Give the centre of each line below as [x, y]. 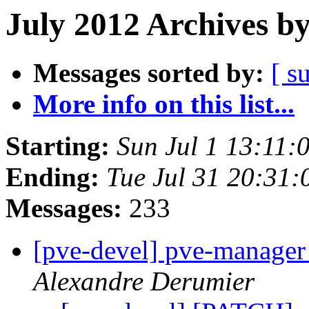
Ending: [52, 177]
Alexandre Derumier [144, 281]
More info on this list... [164, 104]
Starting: [58, 146]
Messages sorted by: [149, 73]
